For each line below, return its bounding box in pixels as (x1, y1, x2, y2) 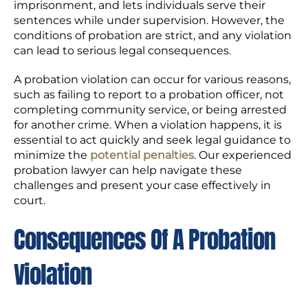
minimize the (14, 148, 90, 162)
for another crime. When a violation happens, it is (14, 118, 282, 132)
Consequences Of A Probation (14, 221, 275, 258)
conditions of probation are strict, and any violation (14, 29, 291, 43)
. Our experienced (194, 148, 291, 162)
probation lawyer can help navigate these (14, 164, 242, 177)
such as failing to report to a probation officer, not (14, 88, 284, 102)
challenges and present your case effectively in (14, 179, 271, 192)
